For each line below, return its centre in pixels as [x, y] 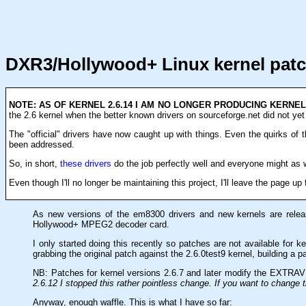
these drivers [86, 163]
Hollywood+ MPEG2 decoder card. [101, 224]
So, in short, [34, 163]
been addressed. [42, 144]
